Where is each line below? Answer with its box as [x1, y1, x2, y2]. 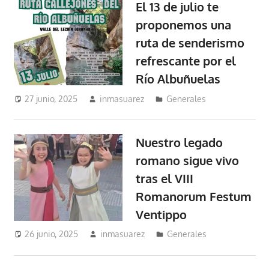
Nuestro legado [136, 134, 223, 150]
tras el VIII [136, 170, 194, 186]
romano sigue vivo [136, 152, 240, 168]
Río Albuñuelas [136, 71, 221, 87]
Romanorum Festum [136, 188, 252, 204]
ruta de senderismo [136, 35, 245, 51]
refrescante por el [136, 53, 237, 69]
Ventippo [136, 206, 187, 222]
